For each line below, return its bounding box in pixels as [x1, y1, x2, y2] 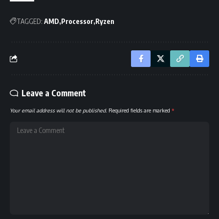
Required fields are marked [109, 107, 172, 113]
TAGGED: [17, 17, 43, 25]
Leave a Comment [22, 87, 86, 98]
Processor [61, 17, 93, 25]
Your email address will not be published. [10, 107, 107, 113]
